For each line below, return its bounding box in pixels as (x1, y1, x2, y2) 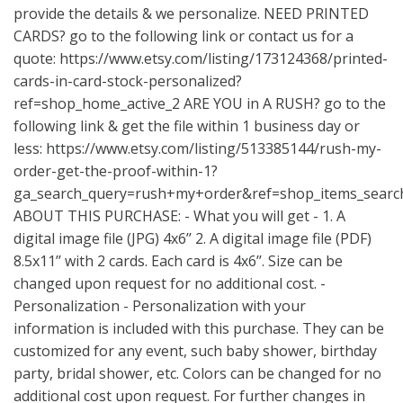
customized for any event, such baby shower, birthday (13, 341, 377, 361)
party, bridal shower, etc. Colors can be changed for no (13, 363, 381, 383)
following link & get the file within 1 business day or (13, 116, 360, 136)
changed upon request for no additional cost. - (13, 273, 326, 293)
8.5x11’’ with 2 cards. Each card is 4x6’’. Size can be (13, 251, 343, 271)
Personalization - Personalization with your (13, 296, 306, 316)
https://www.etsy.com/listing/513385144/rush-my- (46, 139, 381, 158)
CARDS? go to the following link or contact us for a (13, 26, 354, 46)
